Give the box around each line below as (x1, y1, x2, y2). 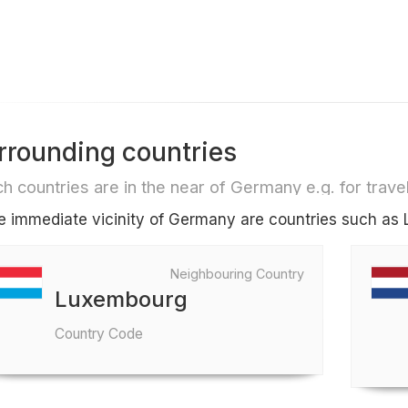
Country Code (54, 325, 143, 342)
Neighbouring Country (170, 266, 305, 281)
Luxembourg (54, 286, 188, 312)
